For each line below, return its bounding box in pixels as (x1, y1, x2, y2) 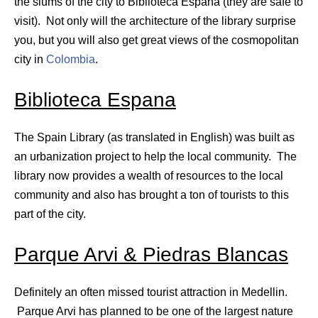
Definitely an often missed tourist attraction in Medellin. (14, 285, 287, 298)
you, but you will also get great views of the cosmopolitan (14, 33, 299, 46)
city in (14, 53, 46, 65)
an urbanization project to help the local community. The (14, 150, 297, 163)
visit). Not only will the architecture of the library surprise (14, 14, 296, 27)
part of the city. (14, 207, 86, 220)
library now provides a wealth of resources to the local (14, 169, 283, 182)
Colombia (46, 53, 95, 65)
